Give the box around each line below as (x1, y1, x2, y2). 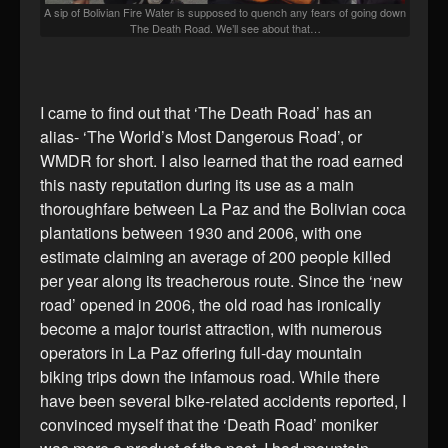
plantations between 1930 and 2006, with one (40, 220, 362, 244)
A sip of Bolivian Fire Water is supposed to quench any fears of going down (44, 3, 406, 20)
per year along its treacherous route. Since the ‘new (40, 268, 403, 292)
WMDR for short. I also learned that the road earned (40, 148, 403, 172)
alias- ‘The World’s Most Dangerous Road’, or (40, 124, 362, 148)
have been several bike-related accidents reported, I (40, 388, 406, 412)
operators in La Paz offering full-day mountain (40, 340, 362, 364)
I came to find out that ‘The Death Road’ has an (40, 100, 372, 124)
